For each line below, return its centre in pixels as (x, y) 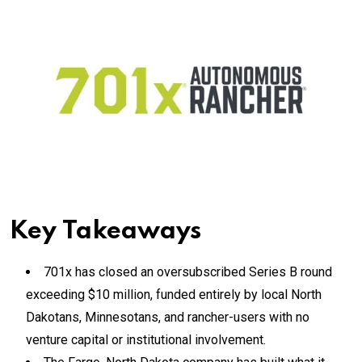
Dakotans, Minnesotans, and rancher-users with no (168, 317)
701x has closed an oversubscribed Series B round (188, 271)
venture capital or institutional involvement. (146, 339)
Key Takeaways (105, 231)
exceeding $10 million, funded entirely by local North (174, 294)
